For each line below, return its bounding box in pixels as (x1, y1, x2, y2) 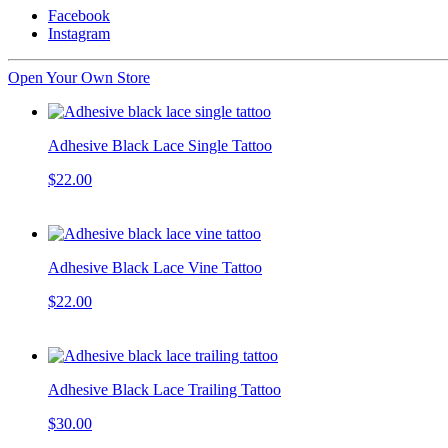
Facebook (48, 6, 110, 24)
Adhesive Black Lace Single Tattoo (48, 136, 272, 154)
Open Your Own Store (8, 68, 150, 86)
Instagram (48, 24, 110, 42)
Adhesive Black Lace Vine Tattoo (48, 258, 262, 276)
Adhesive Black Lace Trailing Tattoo (48, 380, 281, 398)
